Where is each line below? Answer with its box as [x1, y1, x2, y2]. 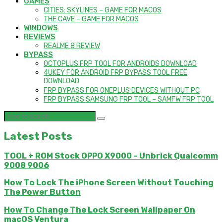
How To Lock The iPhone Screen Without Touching [4, 178, 214, 188]
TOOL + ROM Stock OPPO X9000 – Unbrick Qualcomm [4, 151, 218, 161]
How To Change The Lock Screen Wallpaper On [4, 205, 195, 215]
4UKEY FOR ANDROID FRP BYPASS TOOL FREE [44, 68, 187, 77]
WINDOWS [24, 23, 58, 33]
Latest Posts [4, 130, 72, 143]
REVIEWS [24, 32, 55, 42]
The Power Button [4, 187, 81, 197]
